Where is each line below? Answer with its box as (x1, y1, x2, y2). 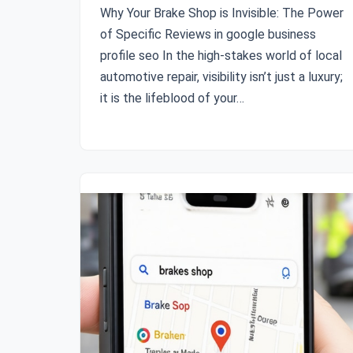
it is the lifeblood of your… (100, 91, 247, 106)
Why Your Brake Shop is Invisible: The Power (100, 6, 344, 20)
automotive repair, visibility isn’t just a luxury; (100, 69, 343, 84)
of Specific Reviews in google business (100, 27, 316, 42)
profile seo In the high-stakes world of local (100, 48, 342, 63)
